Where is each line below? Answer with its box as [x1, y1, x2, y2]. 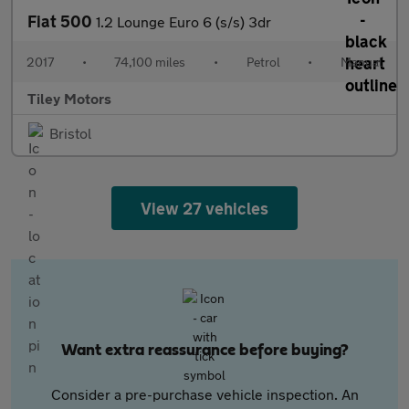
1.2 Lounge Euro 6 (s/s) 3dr [96, 13, 271, 30]
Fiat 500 [27, 11, 96, 31]
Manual [340, 54, 383, 69]
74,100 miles [114, 54, 186, 69]
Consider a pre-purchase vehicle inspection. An [50, 385, 359, 403]
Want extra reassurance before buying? [60, 342, 349, 359]
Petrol [246, 54, 280, 69]
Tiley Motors [27, 89, 111, 107]
